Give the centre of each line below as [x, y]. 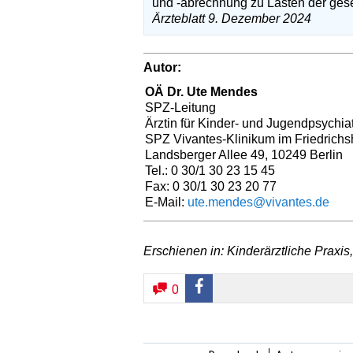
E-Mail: [166, 202]
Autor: [162, 67]
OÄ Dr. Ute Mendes [201, 91]
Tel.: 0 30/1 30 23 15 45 [210, 170]
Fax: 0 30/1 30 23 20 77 [211, 186]
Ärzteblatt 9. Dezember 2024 [232, 18]
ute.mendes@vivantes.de [258, 202]
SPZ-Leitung [180, 107]
